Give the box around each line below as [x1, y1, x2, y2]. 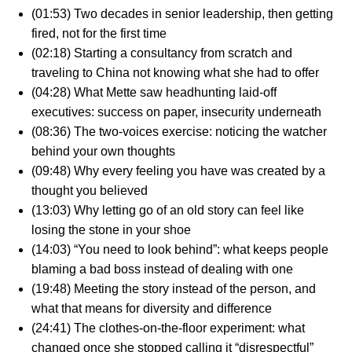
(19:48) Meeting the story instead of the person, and [31, 281, 316, 295]
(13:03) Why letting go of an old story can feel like [31, 203, 304, 217]
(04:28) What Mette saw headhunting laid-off [31, 85, 277, 99]
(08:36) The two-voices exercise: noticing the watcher [31, 124, 327, 138]
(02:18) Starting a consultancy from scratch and [31, 46, 292, 60]
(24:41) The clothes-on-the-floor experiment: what [31, 321, 305, 335]
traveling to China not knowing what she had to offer [31, 65, 319, 79]
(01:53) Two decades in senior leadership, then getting [31, 6, 333, 20]
